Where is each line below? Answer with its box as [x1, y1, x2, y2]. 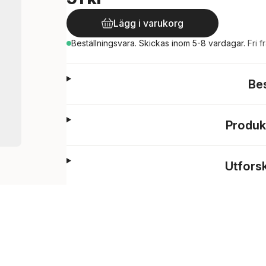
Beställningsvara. [71, 38, 139, 48]
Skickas [139, 38, 172, 48]
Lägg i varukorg [113, 17, 183, 29]
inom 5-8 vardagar [172, 38, 243, 48]
